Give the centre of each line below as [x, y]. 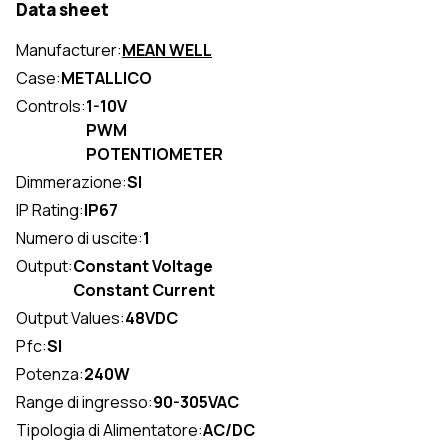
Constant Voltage [143, 266]
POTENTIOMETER [154, 154]
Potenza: [50, 374]
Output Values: [70, 318]
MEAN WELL [167, 50]
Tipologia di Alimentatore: [109, 430]
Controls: [51, 106]
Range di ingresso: [84, 402]
